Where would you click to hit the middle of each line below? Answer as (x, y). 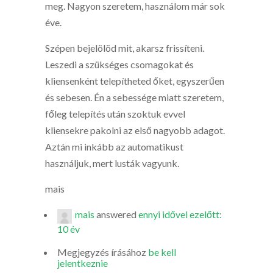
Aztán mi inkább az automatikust (114, 147)
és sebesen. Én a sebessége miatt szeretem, (134, 97)
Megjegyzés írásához (103, 252)
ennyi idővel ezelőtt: (180, 214)
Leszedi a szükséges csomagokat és (119, 64)
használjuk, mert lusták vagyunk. (112, 163)
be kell (162, 252)
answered (116, 214)
